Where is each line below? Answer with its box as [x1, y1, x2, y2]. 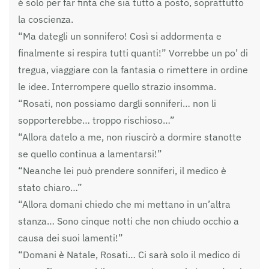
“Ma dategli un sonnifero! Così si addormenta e [18, 29, 222, 42]
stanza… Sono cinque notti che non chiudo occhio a [18, 214, 239, 227]
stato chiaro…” [18, 181, 82, 193]
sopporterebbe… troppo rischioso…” [18, 113, 175, 126]
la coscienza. [18, 13, 73, 25]
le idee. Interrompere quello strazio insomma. [18, 80, 216, 92]
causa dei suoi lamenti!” [18, 231, 123, 244]
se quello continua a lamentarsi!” [18, 147, 162, 160]
